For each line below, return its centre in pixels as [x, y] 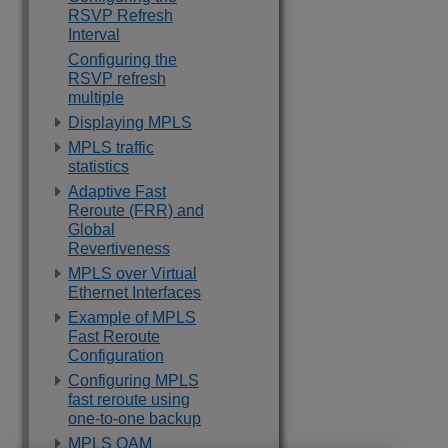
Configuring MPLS [133, 380]
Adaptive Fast [117, 191]
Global [91, 229]
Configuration [116, 355]
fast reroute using [129, 399]
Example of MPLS [132, 317]
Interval [94, 34]
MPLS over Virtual [132, 273]
